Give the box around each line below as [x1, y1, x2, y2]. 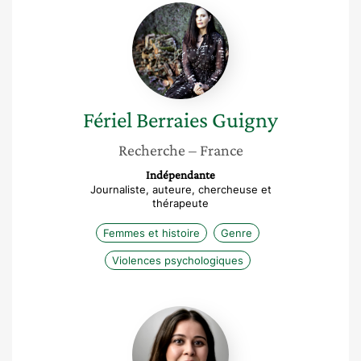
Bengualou [180, 322, 243, 338]
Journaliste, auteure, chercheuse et [89, 183, 272, 196]
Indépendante [146, 168, 215, 181]
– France [188, 141, 243, 159]
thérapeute [152, 197, 209, 210]
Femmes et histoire [102, 226, 200, 239]
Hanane [180, 305, 226, 322]
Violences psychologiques [111, 254, 243, 267]
